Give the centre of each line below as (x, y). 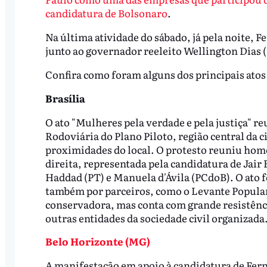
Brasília (65, 98)
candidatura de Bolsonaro (106, 13)
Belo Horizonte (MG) (97, 241)
